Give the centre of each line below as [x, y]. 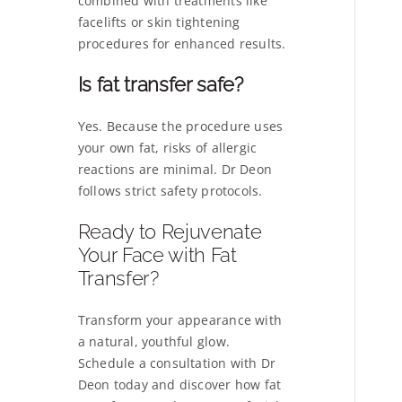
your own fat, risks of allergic [167, 148]
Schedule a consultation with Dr [177, 363]
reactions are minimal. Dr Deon [175, 170]
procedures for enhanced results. [182, 44]
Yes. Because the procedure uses [180, 127]
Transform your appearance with [179, 320]
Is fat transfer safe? [160, 85]
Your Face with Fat [157, 255]
